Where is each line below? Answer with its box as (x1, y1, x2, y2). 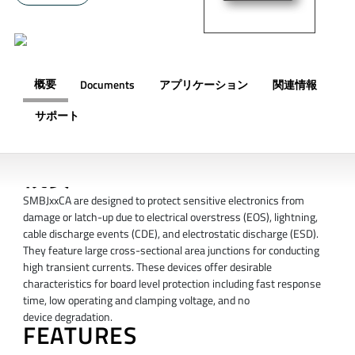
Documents (79, 75, 135, 94)
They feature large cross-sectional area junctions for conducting (22, 242, 319, 260)
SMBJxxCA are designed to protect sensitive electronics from (22, 192, 304, 210)
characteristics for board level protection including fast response (22, 275, 321, 293)
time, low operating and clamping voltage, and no (22, 292, 250, 310)
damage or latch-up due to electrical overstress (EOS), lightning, (22, 208, 318, 227)
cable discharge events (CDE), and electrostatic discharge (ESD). (22, 225, 319, 243)
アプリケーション (158, 75, 248, 94)
